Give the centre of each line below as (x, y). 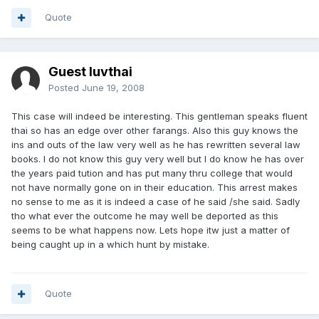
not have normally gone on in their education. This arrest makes (155, 187)
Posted (65, 88)
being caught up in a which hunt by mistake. (110, 244)
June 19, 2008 (113, 88)
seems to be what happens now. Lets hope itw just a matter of (151, 230)
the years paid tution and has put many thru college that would (152, 173)
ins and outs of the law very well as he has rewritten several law (156, 145)
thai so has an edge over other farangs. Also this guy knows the (155, 130)
